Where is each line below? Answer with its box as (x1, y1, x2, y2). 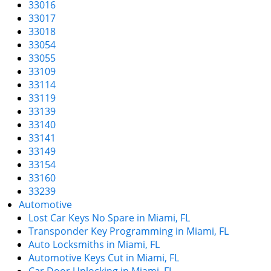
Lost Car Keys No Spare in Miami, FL (28, 211, 190, 224)
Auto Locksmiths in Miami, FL (28, 238, 160, 251)
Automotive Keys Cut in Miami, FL (28, 251, 179, 264)
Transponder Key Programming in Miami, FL (28, 224, 229, 238)
